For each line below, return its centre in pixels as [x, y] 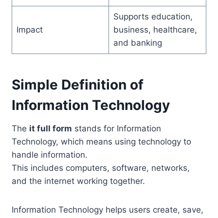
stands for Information [117, 129]
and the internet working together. [78, 181]
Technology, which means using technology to [101, 142]
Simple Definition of [78, 85]
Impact [29, 30]
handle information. [50, 155]
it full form [51, 129]
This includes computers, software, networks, [101, 168]
